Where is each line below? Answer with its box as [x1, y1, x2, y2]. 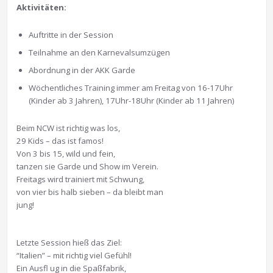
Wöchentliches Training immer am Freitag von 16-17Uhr [28, 82, 233, 93]
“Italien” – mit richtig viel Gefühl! [16, 249, 132, 261]
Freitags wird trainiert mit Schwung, [16, 173, 144, 185]
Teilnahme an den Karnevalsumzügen [28, 46, 170, 58]
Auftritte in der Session [28, 29, 113, 40]
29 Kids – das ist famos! [16, 135, 104, 146]
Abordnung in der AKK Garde [28, 64, 135, 76]
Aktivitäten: [16, 1, 66, 13]
